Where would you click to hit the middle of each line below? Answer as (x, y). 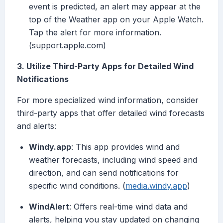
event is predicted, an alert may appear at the (115, 7)
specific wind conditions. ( (77, 186)
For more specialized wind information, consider (108, 100)
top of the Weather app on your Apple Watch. (116, 20)
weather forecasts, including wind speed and (113, 160)
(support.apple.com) (67, 46)
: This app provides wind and (125, 147)
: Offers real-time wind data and (128, 207)
